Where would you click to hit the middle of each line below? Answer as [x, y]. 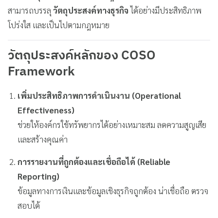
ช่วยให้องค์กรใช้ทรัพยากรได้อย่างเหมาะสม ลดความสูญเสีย [112, 124]
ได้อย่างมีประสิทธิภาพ [165, 10]
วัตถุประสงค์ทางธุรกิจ [91, 10]
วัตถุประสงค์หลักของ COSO [82, 56]
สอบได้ [29, 205]
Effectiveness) [46, 110]
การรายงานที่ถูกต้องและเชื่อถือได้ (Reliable [94, 161]
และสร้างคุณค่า [43, 139]
